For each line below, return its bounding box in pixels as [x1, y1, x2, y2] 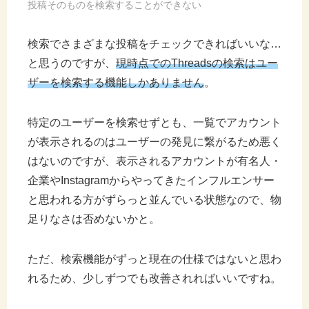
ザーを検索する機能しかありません [28, 77, 204, 89]
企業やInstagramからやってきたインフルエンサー [28, 175, 275, 187]
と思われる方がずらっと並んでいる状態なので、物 [28, 194, 281, 206]
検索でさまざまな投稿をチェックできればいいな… [28, 38, 281, 50]
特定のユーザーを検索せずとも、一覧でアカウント [28, 117, 281, 129]
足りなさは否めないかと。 [28, 213, 160, 226]
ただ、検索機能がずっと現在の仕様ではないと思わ [28, 253, 281, 266]
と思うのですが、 [28, 57, 116, 70]
